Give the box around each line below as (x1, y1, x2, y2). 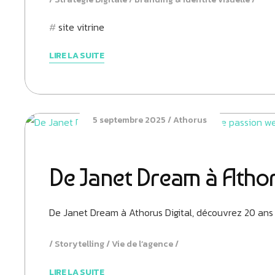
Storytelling (55, 238, 104, 250)
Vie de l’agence (112, 238, 173, 250)
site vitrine (58, 20, 104, 34)
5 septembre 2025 (92, 114, 166, 126)
